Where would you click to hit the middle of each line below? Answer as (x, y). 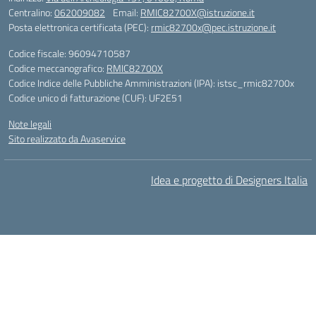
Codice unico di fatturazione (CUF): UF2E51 (96, 98)
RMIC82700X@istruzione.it (197, 12)
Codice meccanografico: (57, 68)
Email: (127, 12)
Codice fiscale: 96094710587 (69, 53)
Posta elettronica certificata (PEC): (80, 27)
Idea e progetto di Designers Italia (229, 180)
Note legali (30, 124)
